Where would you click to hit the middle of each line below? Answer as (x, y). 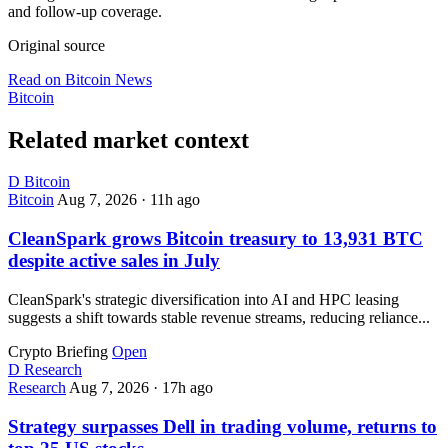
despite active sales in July (114, 261)
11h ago (175, 200)
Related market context (128, 139)
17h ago (187, 387)
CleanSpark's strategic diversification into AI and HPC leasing (203, 299)
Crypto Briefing (58, 351)
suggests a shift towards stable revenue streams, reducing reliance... (219, 317)
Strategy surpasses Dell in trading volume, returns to (222, 426)
